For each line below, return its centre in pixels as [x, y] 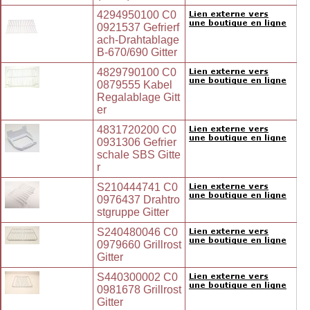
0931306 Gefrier [137, 143]
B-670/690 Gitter [137, 53]
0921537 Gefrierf [138, 28]
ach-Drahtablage [138, 40]
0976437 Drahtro [138, 200]
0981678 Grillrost [139, 290]
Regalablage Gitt [138, 98]
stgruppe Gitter [133, 212]
